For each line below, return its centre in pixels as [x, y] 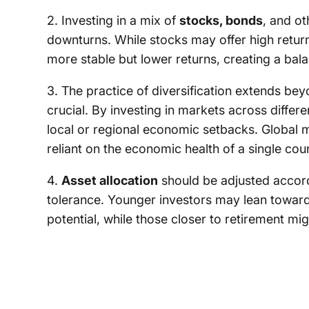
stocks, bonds [221, 20]
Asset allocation [109, 180]
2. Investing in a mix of [113, 20]
